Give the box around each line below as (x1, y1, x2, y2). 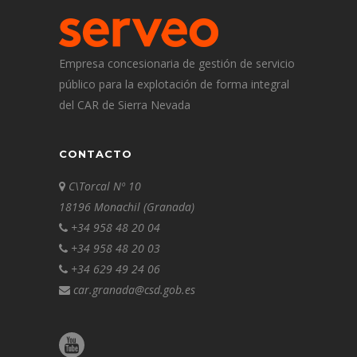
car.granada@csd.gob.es (73, 282, 195, 298)
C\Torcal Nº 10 (69, 178, 141, 194)
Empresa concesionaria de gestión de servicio (59, 56, 295, 72)
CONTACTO (59, 147, 132, 161)
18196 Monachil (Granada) (59, 199, 194, 215)
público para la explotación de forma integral (59, 76, 289, 92)
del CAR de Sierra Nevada (59, 97, 190, 113)
